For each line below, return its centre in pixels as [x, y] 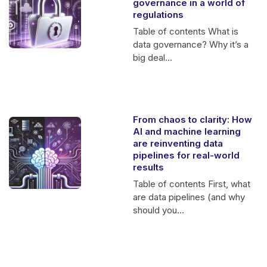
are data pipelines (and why [189, 197]
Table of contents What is [186, 32]
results [149, 167]
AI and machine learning [187, 132]
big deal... [153, 58]
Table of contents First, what [192, 184]
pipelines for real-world [187, 156]
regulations [159, 15]
